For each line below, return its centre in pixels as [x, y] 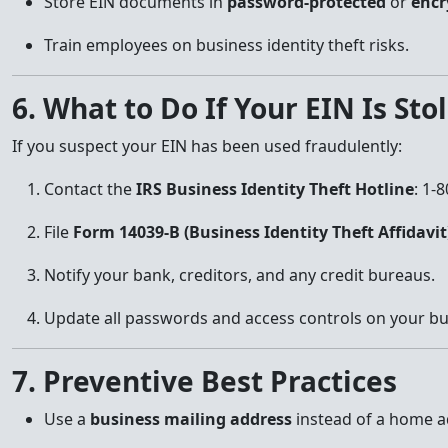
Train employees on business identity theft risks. [226, 45]
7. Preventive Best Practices [204, 381]
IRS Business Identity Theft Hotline [275, 189]
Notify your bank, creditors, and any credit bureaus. [239, 275]
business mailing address [191, 419]
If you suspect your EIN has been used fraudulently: [207, 146]
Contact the [90, 189]
